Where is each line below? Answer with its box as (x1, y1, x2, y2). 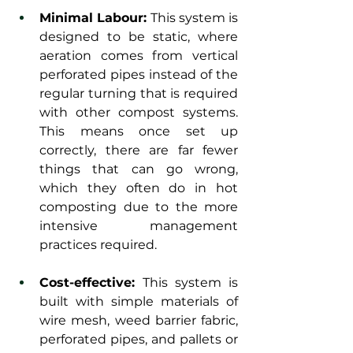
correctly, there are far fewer (39, 142, 238, 158)
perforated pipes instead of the (39, 66, 238, 82)
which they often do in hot (39, 180, 238, 195)
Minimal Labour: (39, 9, 150, 25)
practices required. (39, 236, 157, 252)
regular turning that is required (39, 85, 238, 101)
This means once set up (39, 123, 238, 139)
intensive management (39, 217, 238, 233)
